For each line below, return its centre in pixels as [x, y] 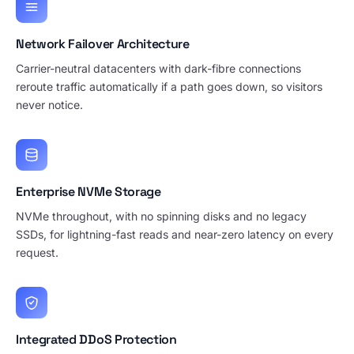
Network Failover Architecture [103, 44]
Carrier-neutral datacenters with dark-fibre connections [158, 68]
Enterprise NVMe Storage [88, 192]
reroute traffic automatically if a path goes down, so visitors [169, 87]
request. [37, 252]
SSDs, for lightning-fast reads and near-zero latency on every [175, 234]
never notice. [49, 105]
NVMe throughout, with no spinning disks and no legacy [161, 216]
